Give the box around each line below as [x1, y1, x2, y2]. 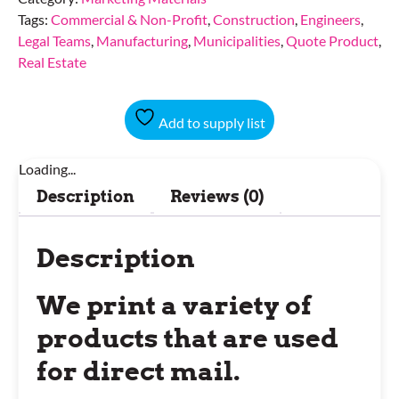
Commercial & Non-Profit [51, 11, 208, 28]
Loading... [19, 160, 76, 178]
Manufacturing [96, 32, 188, 50]
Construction [213, 11, 295, 28]
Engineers [300, 11, 361, 28]
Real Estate [18, 53, 86, 71]
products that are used [37, 322, 338, 354]
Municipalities [193, 32, 281, 50]
